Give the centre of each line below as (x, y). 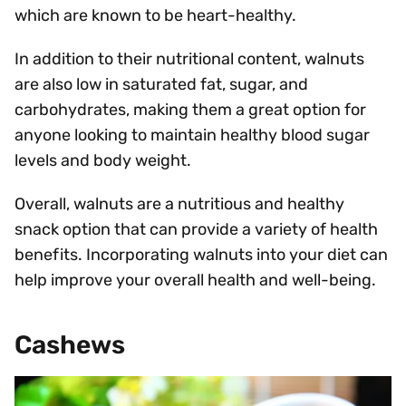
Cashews (70, 345)
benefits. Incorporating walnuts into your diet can (201, 255)
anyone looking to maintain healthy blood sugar (192, 135)
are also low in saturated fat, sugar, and (161, 84)
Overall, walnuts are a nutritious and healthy (179, 204)
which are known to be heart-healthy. (155, 15)
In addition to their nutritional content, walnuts (189, 59)
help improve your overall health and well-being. (195, 280)
